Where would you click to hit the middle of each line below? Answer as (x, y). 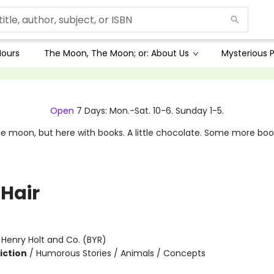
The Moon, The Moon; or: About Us (117, 53)
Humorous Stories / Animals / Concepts (120, 253)
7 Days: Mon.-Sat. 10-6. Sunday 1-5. (149, 111)
